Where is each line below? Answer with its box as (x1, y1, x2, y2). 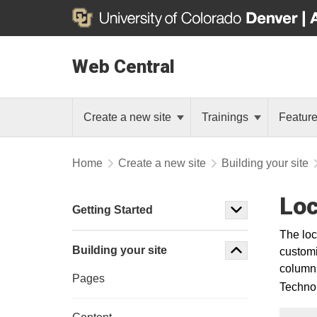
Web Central (72, 56, 175, 77)
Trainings (202, 111, 251, 123)
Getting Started (72, 204, 153, 216)
